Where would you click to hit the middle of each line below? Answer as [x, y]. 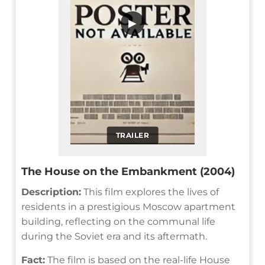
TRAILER [132, 135]
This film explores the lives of [150, 192]
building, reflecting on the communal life [118, 221]
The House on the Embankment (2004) [128, 171]
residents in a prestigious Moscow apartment [128, 206]
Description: [51, 192]
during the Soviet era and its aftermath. [114, 236]
